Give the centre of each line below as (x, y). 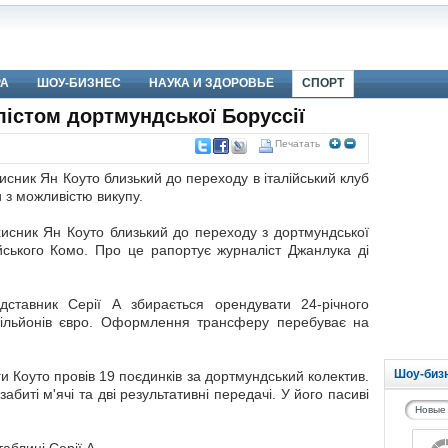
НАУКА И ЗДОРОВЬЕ (211, 83)
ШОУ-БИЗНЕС (79, 83)
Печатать (297, 143)
